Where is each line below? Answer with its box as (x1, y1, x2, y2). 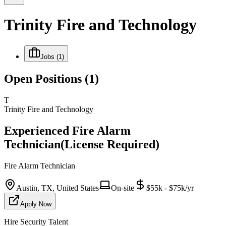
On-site (111, 183, 134, 192)
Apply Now (20, 200, 51, 208)
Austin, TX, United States (16, 183, 99, 192)
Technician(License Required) (4, 137, 159, 151)
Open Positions (4, 72, 85, 85)
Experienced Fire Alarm (4, 124, 131, 137)
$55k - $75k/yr (146, 183, 194, 192)
